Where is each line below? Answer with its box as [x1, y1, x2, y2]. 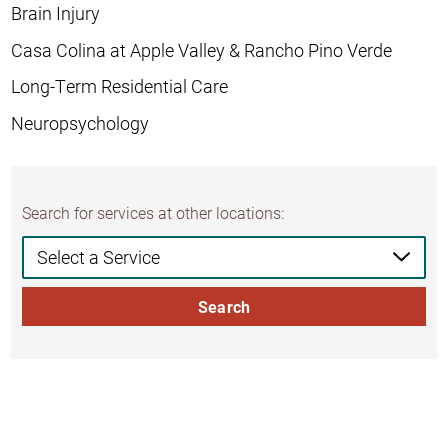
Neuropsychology [11, 110, 150, 135]
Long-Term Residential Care [11, 74, 229, 99]
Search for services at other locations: [21, 202, 284, 224]
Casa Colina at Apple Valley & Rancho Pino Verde [11, 37, 393, 62]
